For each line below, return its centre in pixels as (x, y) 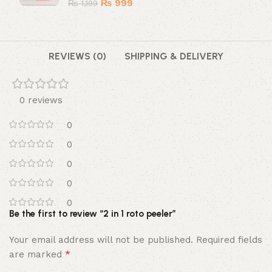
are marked (37, 255)
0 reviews (41, 100)
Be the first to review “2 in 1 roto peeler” (93, 214)
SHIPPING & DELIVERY (174, 56)
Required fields (229, 240)
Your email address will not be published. (101, 240)
